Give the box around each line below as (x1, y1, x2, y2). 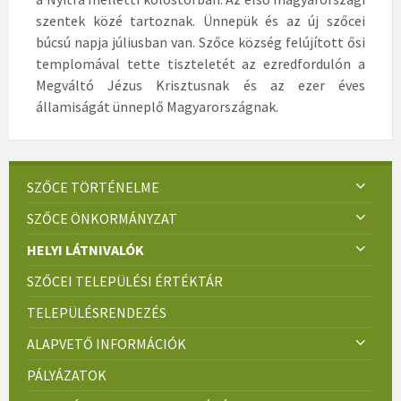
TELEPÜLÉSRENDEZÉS (27, 303, 166, 321)
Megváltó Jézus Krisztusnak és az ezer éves (36, 75, 365, 94)
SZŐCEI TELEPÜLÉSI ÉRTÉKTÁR (27, 271, 223, 290)
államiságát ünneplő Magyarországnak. (36, 97, 278, 115)
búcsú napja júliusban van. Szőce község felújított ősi (36, 32, 365, 51)
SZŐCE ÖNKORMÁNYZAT (27, 209, 177, 227)
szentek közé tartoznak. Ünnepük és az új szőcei (36, 11, 365, 30)
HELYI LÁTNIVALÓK (27, 240, 144, 259)
